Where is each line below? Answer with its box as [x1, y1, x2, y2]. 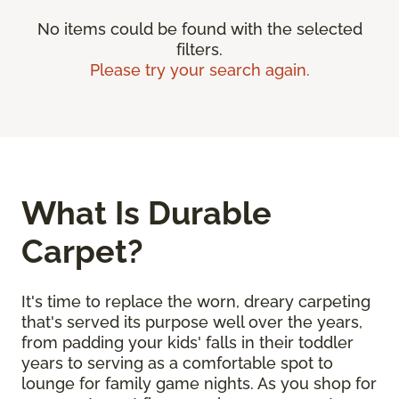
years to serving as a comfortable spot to [21, 354, 333, 373]
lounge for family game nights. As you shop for [21, 374, 377, 394]
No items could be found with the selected [37, 20, 362, 39]
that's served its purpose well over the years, [21, 313, 362, 332]
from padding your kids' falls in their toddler [21, 333, 354, 353]
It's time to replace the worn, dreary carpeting [21, 292, 370, 312]
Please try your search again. [89, 61, 310, 80]
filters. [176, 40, 223, 60]
